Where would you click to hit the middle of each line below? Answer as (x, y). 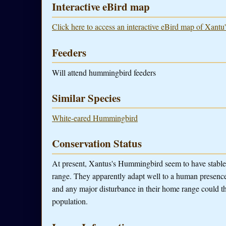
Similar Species (86, 98)
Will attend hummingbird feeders (104, 72)
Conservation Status (97, 144)
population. (70, 201)
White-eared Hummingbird (95, 118)
